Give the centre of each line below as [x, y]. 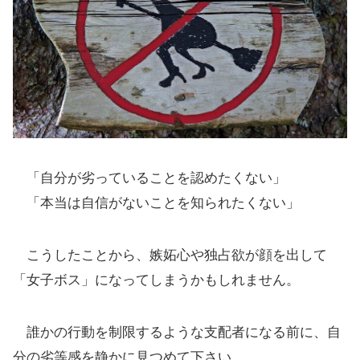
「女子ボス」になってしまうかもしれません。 [156, 280]
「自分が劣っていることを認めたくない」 [149, 178]
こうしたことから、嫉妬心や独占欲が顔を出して [170, 256]
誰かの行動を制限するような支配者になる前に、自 [177, 333]
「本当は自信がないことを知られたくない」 [156, 203]
